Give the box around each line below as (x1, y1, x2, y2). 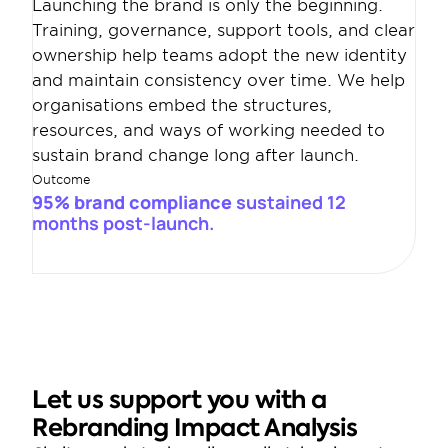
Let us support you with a (32, 383, 327, 416)
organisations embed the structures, (32, 96, 332, 115)
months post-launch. (32, 211, 214, 235)
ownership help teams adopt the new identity (32, 46, 407, 65)
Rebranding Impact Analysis (32, 411, 363, 444)
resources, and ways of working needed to (32, 121, 385, 140)
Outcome (32, 172, 90, 187)
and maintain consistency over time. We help (32, 71, 405, 90)
